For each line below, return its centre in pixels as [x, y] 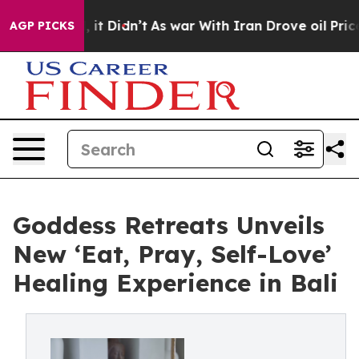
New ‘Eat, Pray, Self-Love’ [172, 254]
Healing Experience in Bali [175, 283]
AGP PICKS [42, 26]
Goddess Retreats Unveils [169, 225]
